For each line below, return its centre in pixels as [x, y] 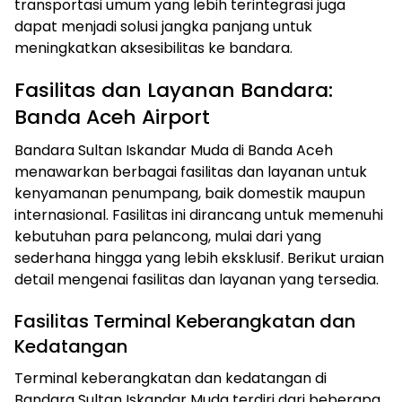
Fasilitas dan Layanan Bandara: [174, 91]
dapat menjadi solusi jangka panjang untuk [163, 27]
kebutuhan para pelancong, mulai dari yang [168, 237]
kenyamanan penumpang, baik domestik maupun [190, 194]
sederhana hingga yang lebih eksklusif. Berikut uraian [199, 258]
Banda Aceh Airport [112, 118]
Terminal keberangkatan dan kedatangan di [170, 379]
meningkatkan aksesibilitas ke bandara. [153, 48]
